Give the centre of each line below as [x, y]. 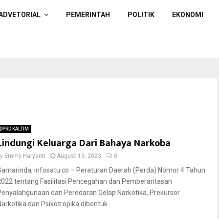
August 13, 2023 [79, 156]
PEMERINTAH [88, 15]
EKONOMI [188, 15]
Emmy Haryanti [25, 156]
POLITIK [141, 15]
